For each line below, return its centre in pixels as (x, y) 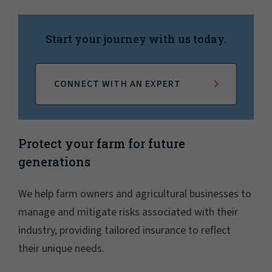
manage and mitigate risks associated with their (128, 212)
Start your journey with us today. (136, 39)
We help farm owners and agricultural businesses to (135, 194)
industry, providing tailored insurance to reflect (124, 231)
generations (54, 162)
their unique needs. (61, 249)
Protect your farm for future (102, 144)
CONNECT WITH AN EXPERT (118, 84)
